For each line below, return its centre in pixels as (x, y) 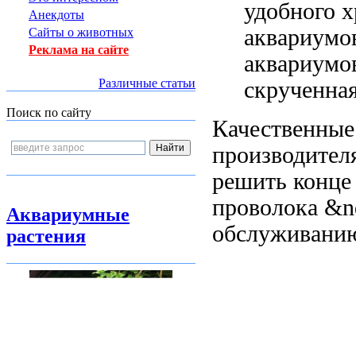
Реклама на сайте (79, 50)
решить (253, 181)
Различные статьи (147, 83)
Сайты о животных (81, 32)
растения (46, 236)
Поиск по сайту (49, 112)
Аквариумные (68, 215)
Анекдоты (56, 15)
